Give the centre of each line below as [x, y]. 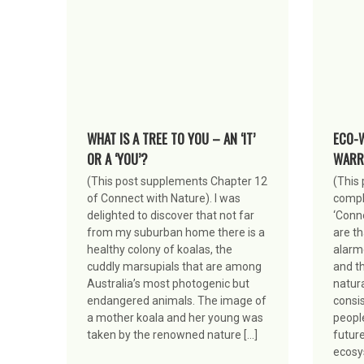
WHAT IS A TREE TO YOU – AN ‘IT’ [171, 138]
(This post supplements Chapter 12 [177, 181]
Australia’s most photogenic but [168, 283]
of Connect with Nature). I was [164, 198]
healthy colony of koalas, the [160, 249]
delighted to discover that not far [171, 215]
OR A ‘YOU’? [117, 158]
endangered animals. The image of [177, 300]
